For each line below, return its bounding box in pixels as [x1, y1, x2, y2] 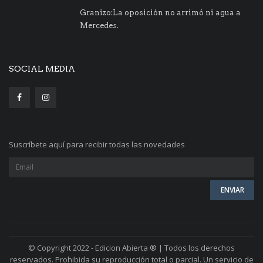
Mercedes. [80, 21, 119, 30]
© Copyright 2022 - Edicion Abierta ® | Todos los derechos [28, 242, 235, 253]
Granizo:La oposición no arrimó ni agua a [80, 8, 241, 17]
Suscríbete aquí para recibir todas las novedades [9, 139, 185, 150]
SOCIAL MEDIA [9, 63, 75, 73]
